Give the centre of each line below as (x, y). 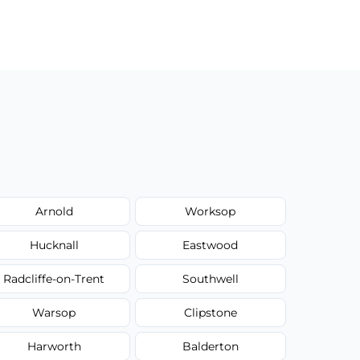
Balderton (210, 346)
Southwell (210, 278)
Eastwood (211, 245)
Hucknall (54, 245)
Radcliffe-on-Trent (54, 278)
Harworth (54, 346)
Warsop (54, 312)
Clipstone (210, 312)
